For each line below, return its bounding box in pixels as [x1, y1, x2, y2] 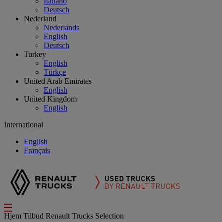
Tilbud [23, 212, 46, 220]
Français [24, 146, 50, 155]
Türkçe [44, 68, 66, 76]
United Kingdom [24, 95, 77, 103]
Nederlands [44, 23, 79, 32]
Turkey [24, 50, 46, 58]
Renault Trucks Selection [46, 212, 124, 220]
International [4, 120, 43, 129]
